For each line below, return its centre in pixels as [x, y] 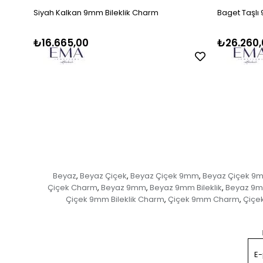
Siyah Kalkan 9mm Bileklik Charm [96, 13]
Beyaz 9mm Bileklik [186, 188]
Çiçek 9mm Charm [203, 200]
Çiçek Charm [72, 188]
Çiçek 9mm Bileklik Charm [115, 200]
